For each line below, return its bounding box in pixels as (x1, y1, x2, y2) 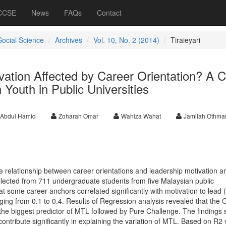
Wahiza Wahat (121, 111, 161, 120)
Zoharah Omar (58, 111, 98, 120)
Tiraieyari (170, 35, 200, 45)
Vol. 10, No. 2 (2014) (93, 35, 159, 45)
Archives (54, 35, 82, 45)
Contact (97, 8, 122, 18)
